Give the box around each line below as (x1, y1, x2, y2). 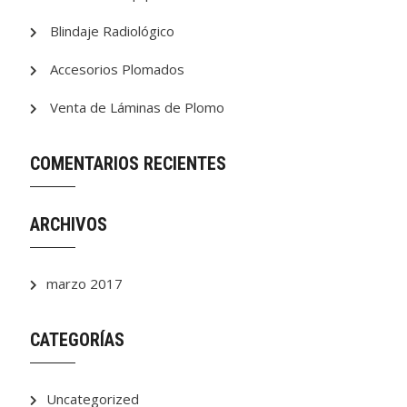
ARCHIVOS (30, 213, 108, 235)
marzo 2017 (46, 274, 124, 293)
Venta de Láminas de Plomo (50, 98, 225, 116)
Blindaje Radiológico (50, 22, 175, 40)
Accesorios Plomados (50, 60, 185, 78)
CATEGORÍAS (30, 329, 125, 351)
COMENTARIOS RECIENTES (30, 153, 227, 174)
